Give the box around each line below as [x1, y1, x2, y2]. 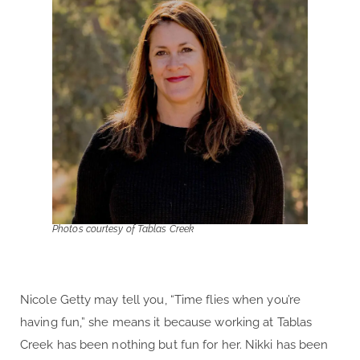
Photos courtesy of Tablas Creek [52, 223, 194, 235]
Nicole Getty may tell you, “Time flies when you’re [20, 292, 301, 307]
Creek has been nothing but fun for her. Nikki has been [20, 337, 329, 352]
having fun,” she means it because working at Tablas [20, 314, 313, 329]
